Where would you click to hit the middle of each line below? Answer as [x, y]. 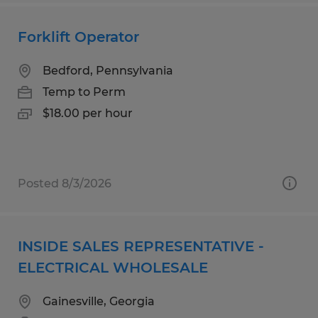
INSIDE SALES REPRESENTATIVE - [141, 246]
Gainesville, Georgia [99, 301]
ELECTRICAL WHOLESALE [113, 267]
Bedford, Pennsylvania [108, 70]
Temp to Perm [84, 92]
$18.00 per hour [88, 113]
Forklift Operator [78, 37]
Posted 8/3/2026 [65, 183]
